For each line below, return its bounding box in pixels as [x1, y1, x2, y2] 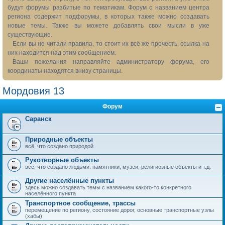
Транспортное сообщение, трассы [25, 199, 136, 207]
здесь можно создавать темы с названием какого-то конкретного [25, 184, 191, 190]
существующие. [8, 31, 52, 38]
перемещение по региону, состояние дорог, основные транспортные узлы [25, 207, 214, 213]
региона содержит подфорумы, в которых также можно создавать [8, 13, 209, 20]
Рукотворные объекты [25, 156, 99, 164]
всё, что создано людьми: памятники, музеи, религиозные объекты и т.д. [25, 164, 211, 170]
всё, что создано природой [25, 143, 93, 149]
